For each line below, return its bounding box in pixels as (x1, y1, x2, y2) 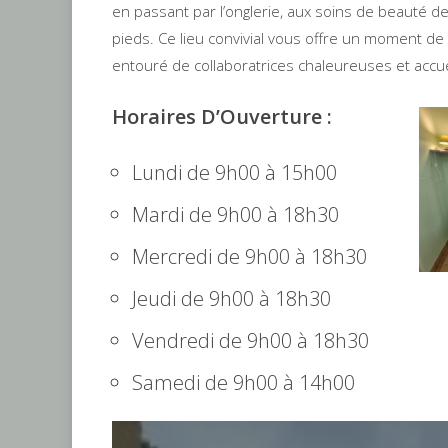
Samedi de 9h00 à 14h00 (132, 369, 355, 396)
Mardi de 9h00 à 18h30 (132, 201, 339, 228)
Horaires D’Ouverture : (112, 103, 332, 130)
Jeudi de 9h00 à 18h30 (132, 285, 331, 312)
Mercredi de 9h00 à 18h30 (132, 243, 367, 270)
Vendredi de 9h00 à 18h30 (132, 327, 369, 354)
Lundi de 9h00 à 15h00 (132, 159, 337, 186)
